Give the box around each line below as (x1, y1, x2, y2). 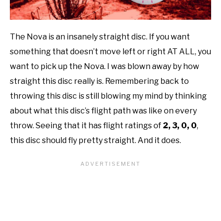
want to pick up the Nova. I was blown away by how (10, 61, 199, 71)
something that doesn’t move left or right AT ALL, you (10, 46, 211, 56)
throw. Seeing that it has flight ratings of (10, 120, 163, 130)
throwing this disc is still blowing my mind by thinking (10, 91, 207, 101)
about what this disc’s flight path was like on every (10, 106, 197, 115)
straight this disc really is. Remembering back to (10, 76, 189, 86)
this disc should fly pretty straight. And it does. (10, 135, 181, 145)
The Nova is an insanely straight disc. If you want (10, 32, 190, 41)
